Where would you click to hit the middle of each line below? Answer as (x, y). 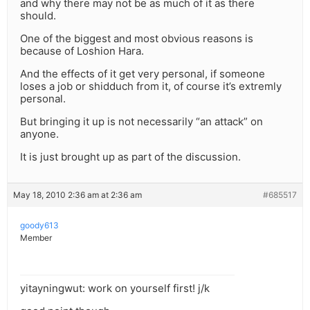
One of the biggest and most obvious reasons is (137, 39)
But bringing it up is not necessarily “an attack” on (142, 122)
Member (36, 238)
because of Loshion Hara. (82, 51)
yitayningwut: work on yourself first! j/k (115, 289)
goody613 (39, 226)
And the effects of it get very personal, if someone (143, 74)
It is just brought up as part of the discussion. (130, 157)
